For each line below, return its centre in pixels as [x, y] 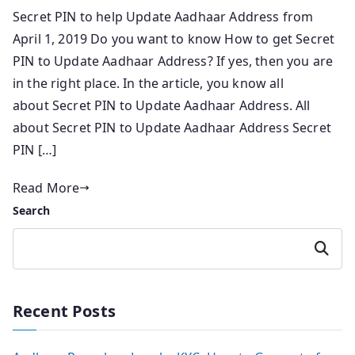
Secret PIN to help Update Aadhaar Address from [163, 16]
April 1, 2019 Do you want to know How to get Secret [174, 38]
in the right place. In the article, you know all [148, 83]
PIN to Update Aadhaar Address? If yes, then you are [173, 61]
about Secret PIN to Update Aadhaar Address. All [162, 105]
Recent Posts [64, 311]
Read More [46, 187]
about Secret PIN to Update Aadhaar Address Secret [172, 127]
